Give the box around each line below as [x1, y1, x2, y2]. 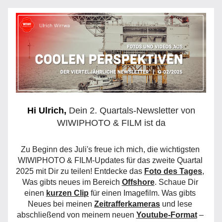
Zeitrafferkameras [94, 200, 160, 208]
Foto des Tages [144, 167, 202, 175]
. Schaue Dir [154, 178, 198, 186]
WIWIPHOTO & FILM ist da [56, 118, 166, 128]
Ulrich [38, 106, 64, 115]
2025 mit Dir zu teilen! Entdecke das [16, 167, 144, 175]
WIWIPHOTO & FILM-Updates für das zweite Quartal [17, 156, 203, 165]
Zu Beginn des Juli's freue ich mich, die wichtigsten [20, 145, 200, 154]
